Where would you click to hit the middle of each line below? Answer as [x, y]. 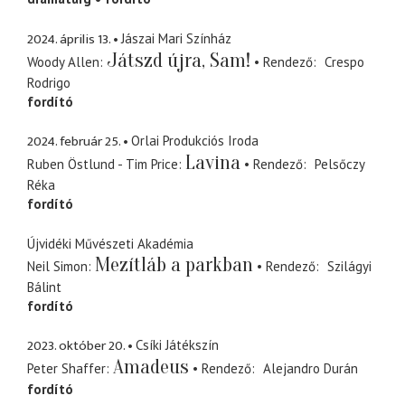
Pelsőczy [339, 165]
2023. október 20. [76, 346]
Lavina [213, 163]
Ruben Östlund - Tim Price [103, 165]
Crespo [344, 61]
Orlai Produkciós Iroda [195, 141]
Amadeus [151, 367]
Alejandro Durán [310, 369]
